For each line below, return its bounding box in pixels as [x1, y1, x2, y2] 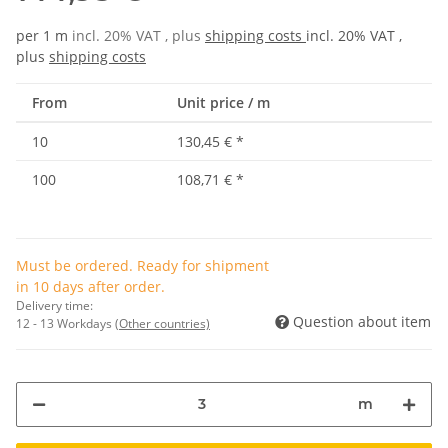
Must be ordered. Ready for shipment [16, 255, 269, 275]
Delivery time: [16, 296, 93, 314]
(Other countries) [115, 314, 210, 332]
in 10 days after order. [16, 276, 165, 296]
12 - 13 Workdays [16, 314, 115, 332]
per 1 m [16, 25, 68, 45]
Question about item [293, 311, 431, 331]
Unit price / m [177, 92, 270, 112]
